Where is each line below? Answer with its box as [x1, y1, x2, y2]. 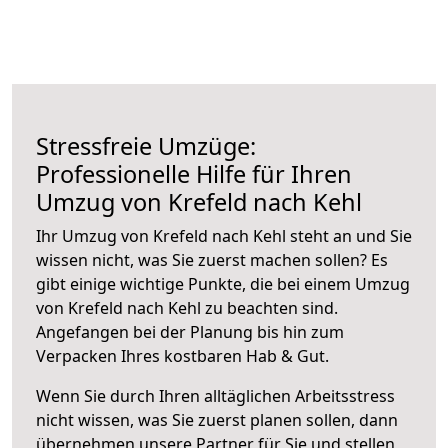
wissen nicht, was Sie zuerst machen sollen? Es [36, 248, 388, 271]
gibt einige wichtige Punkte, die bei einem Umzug [36, 272, 410, 295]
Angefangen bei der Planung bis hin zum [36, 320, 344, 343]
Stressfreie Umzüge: [36, 129, 256, 162]
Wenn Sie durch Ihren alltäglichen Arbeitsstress [36, 384, 395, 407]
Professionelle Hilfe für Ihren [36, 157, 352, 190]
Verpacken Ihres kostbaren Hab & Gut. [36, 344, 329, 367]
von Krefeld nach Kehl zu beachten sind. [36, 296, 338, 319]
